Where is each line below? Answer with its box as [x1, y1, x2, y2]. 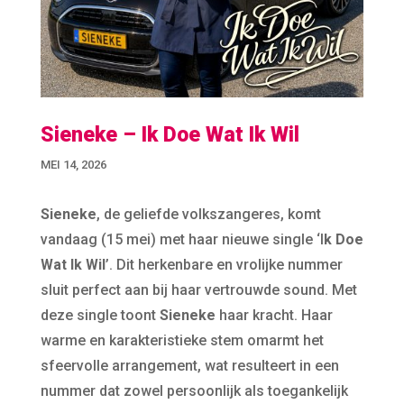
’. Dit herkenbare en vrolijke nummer [105, 255, 343, 273]
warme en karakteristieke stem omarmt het [40, 331, 324, 349]
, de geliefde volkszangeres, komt [96, 205, 321, 223]
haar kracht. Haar [215, 306, 333, 324]
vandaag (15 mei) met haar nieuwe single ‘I [40, 230, 324, 248]
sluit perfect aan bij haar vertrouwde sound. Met [40, 280, 357, 298]
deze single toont [40, 306, 160, 324]
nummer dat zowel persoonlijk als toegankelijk [40, 381, 348, 399]
